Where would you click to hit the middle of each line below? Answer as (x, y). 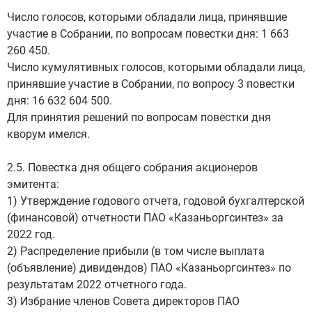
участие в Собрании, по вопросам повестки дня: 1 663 (148, 34)
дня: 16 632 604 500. (60, 101)
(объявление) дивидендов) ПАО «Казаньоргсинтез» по (149, 268)
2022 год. (31, 234)
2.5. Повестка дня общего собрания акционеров (132, 167)
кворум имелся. (48, 134)
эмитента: (33, 184)
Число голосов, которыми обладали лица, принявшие (147, 17)
